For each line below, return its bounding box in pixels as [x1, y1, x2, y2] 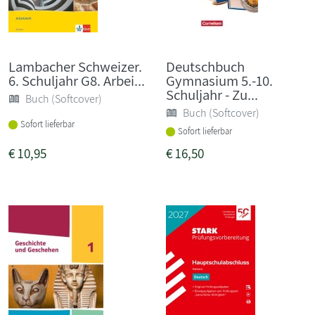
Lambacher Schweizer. [8, 56, 142, 76]
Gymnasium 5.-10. [166, 70, 273, 90]
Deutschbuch [166, 56, 245, 76]
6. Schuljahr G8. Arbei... [8, 70, 145, 90]
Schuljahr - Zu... [166, 84, 258, 104]
